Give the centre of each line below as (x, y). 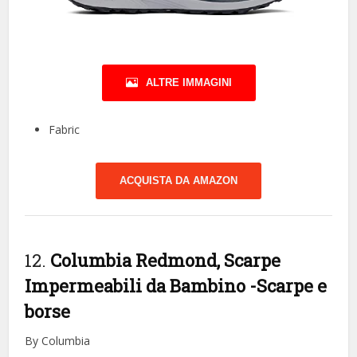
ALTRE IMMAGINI (188, 83)
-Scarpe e (288, 286)
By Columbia (58, 341)
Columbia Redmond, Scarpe (166, 261)
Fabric (65, 130)
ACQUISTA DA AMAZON (178, 181)
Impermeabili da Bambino (137, 286)
